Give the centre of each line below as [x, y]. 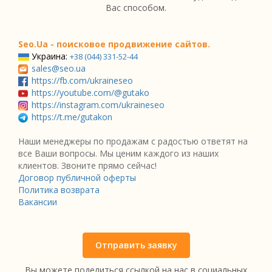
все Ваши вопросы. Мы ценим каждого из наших [118, 153]
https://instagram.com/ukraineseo [98, 105]
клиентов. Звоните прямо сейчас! [87, 165]
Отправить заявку [136, 245]
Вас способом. [136, 8]
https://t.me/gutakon [72, 117]
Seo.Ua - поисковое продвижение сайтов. [114, 44]
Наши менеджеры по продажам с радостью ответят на [133, 141]
